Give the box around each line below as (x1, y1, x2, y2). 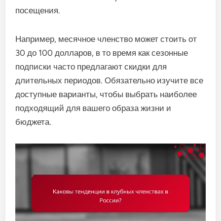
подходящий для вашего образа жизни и (15, 103, 172, 113)
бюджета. (15, 116, 52, 127)
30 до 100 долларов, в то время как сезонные (15, 47, 188, 58)
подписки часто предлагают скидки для (15, 61, 167, 72)
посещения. (15, 5, 61, 15)
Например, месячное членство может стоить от (15, 34, 197, 44)
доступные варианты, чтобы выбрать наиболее (15, 89, 197, 99)
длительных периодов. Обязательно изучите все (15, 75, 204, 85)
